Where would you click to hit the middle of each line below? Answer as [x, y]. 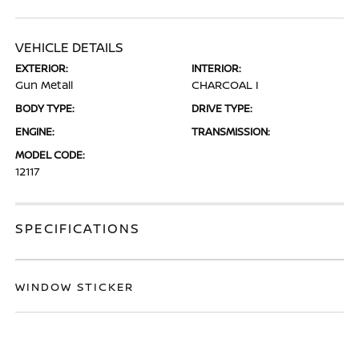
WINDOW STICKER [75, 286]
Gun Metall [44, 85]
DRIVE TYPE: [222, 108]
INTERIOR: [216, 68]
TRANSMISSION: [231, 131]
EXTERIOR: [42, 68]
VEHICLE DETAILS [70, 47]
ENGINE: [35, 131]
